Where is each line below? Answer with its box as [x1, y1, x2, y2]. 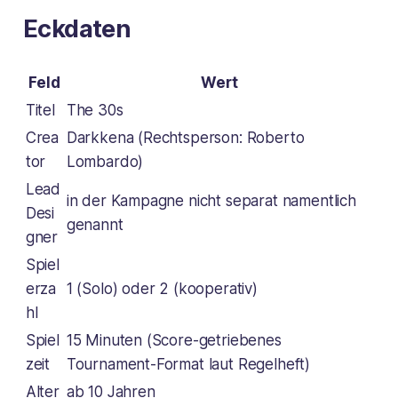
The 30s [66, 100, 123, 119]
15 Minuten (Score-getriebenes [66, 330, 282, 349]
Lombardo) [66, 152, 144, 171]
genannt [66, 215, 123, 234]
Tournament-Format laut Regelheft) [66, 354, 311, 373]
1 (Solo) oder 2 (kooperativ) [66, 279, 258, 298]
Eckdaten [22, 13, 131, 44]
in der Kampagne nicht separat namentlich [66, 191, 356, 210]
